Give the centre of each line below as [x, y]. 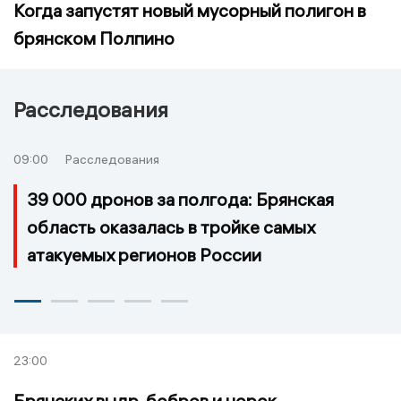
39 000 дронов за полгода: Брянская [180, 199]
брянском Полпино [94, 38]
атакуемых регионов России [144, 254]
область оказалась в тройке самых [171, 226]
